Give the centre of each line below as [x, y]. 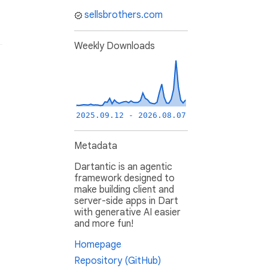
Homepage [98, 245]
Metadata [96, 146]
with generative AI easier [127, 213]
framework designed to [124, 179]
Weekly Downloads [115, 46]
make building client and [124, 190]
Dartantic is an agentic [123, 167]
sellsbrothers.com [124, 15]
